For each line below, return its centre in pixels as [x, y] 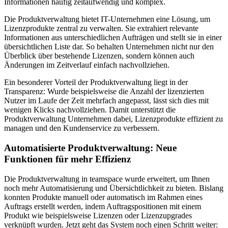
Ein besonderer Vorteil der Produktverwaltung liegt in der [96, 82]
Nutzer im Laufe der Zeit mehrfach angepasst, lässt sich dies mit [106, 101]
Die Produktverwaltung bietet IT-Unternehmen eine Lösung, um [107, 19]
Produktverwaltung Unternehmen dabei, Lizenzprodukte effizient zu [113, 119]
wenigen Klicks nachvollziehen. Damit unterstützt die [90, 110]
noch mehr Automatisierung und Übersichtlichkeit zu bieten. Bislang [114, 188]
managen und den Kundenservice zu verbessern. [82, 128]
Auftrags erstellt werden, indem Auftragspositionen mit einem [103, 206]
